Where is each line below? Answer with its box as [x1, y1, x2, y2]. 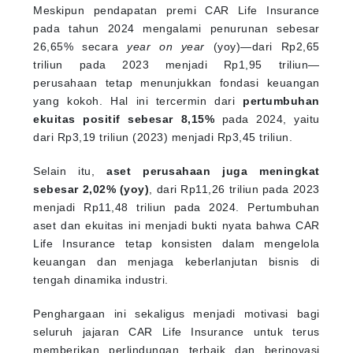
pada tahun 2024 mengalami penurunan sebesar [33, 22, 320, 34]
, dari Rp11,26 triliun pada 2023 [149, 183, 320, 195]
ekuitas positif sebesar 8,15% [33, 113, 214, 124]
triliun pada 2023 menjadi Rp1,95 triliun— [33, 58, 320, 70]
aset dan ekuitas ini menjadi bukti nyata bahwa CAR [33, 219, 320, 231]
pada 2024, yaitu [214, 113, 320, 124]
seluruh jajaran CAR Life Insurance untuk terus [33, 325, 320, 337]
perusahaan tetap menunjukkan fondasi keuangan [33, 76, 320, 88]
